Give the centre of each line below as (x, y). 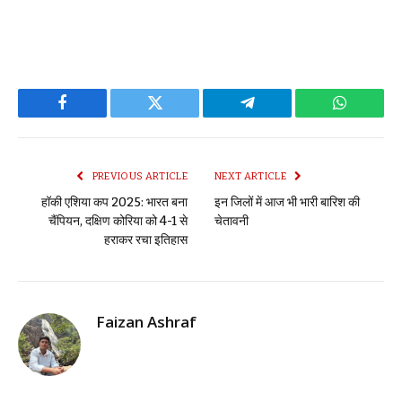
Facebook (92, 116)
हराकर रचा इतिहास (146, 240)
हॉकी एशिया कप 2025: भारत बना (114, 203)
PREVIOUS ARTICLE (139, 177)
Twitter (177, 116)
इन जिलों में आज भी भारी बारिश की (287, 203)
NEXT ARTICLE (252, 177)
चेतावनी (232, 222)
